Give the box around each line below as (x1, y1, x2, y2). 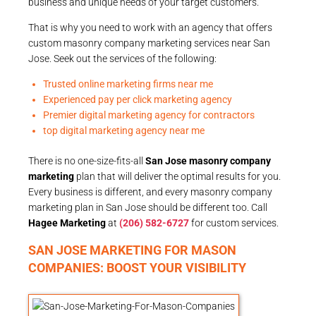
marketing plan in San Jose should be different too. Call (28, 201, 267, 213)
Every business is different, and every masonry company (28, 186, 272, 197)
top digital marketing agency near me (43, 124, 205, 136)
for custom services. (189, 217, 279, 229)
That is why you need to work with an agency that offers (28, 21, 272, 33)
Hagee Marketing (28, 217, 106, 229)
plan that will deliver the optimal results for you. (74, 170, 281, 182)
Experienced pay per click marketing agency (43, 93, 232, 105)
